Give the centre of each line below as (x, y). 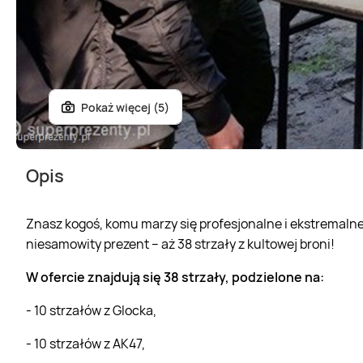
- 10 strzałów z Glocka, (91, 310)
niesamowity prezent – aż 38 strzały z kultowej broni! (180, 243)
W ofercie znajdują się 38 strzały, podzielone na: (175, 277)
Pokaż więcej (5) (125, 107)
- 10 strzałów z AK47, (85, 343)
